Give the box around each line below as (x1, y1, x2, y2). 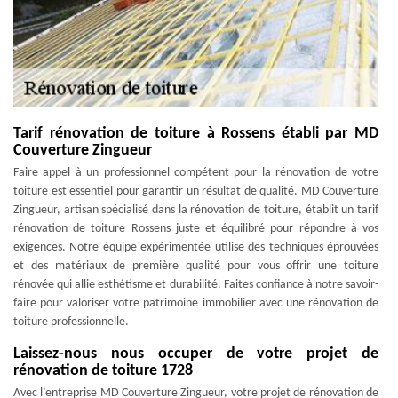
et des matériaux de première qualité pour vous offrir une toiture (13, 259, 378, 273)
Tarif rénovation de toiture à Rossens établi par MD (13, 125, 378, 142)
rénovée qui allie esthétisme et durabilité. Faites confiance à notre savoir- (13, 278, 378, 291)
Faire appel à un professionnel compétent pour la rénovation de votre (13, 166, 378, 179)
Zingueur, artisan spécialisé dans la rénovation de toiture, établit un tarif (13, 203, 378, 217)
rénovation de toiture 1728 (13, 362, 193, 379)
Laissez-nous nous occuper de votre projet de (13, 346, 378, 362)
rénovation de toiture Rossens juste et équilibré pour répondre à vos (13, 222, 378, 235)
